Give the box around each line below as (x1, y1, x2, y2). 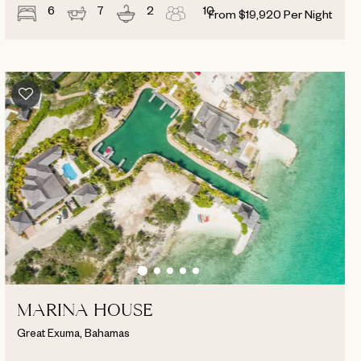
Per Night (283, 10, 333, 24)
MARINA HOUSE (17, 302, 154, 322)
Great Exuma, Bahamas (17, 326, 131, 340)
